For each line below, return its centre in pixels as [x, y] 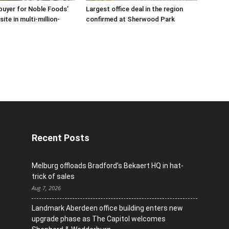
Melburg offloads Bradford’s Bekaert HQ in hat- [108, 166]
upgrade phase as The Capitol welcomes [99, 219]
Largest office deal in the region [134, 9]
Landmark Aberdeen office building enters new [107, 208]
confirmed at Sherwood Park [130, 19]
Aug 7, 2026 [46, 188]
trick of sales [53, 176]
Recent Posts [61, 138]
